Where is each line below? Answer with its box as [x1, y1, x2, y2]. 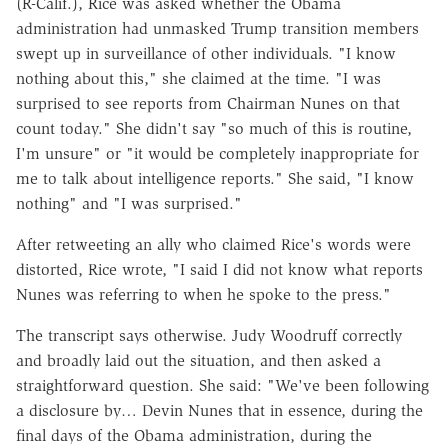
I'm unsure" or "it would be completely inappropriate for [16, 143, 419, 163]
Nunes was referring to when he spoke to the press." [16, 284, 391, 304]
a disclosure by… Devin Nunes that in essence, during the [16, 400, 423, 420]
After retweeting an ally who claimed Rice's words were [16, 234, 411, 254]
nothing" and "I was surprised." [16, 193, 242, 213]
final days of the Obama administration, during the [16, 425, 372, 445]
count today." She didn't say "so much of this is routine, [16, 118, 412, 138]
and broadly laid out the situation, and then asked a [16, 350, 381, 370]
